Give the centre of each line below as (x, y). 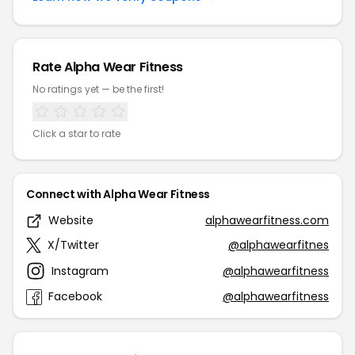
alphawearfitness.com (267, 220)
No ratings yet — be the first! (98, 89)
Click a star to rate (76, 134)
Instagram (80, 271)
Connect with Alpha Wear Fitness (118, 194)
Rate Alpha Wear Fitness (108, 67)
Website (71, 220)
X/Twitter (73, 245)
